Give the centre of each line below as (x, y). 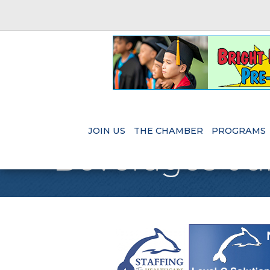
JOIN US (106, 131)
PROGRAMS (238, 131)
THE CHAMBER (168, 131)
